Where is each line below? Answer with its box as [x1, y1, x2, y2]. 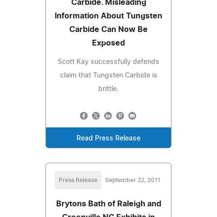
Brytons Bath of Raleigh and [56, 200, 161, 208]
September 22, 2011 [105, 177, 160, 183]
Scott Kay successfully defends [58, 58, 159, 65]
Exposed [92, 39, 125, 47]
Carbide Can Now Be [69, 25, 148, 33]
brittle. [98, 85, 119, 93]
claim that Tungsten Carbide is [60, 72, 157, 79]
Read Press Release [77, 135, 140, 142]
